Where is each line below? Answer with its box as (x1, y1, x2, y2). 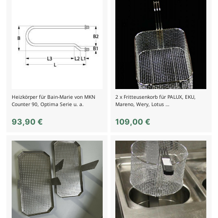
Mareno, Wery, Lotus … (115, 100, 170, 108)
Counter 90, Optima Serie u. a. (11, 100, 84, 108)
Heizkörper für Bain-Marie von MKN (11, 93, 95, 100)
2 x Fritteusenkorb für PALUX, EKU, (115, 93, 196, 100)
